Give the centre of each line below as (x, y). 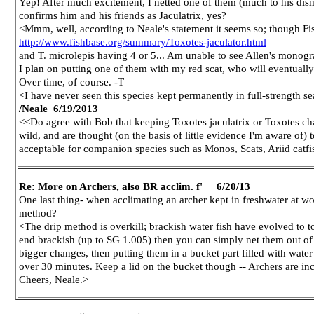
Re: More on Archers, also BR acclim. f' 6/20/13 (135, 186)
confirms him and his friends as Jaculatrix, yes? (123, 15)
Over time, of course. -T (71, 82)
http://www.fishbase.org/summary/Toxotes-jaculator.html (143, 42)
